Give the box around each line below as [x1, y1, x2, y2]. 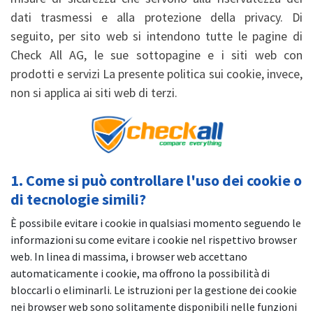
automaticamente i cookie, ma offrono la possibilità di [10, 265, 270, 280]
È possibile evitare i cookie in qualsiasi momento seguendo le [10, 215, 301, 230]
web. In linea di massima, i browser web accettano [10, 249, 247, 263]
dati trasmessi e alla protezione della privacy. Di [10, 9, 303, 25]
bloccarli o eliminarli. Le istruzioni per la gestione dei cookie [10, 282, 297, 297]
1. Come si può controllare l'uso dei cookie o [10, 170, 302, 190]
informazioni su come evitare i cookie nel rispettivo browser [10, 232, 297, 247]
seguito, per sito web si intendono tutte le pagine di [10, 28, 303, 44]
